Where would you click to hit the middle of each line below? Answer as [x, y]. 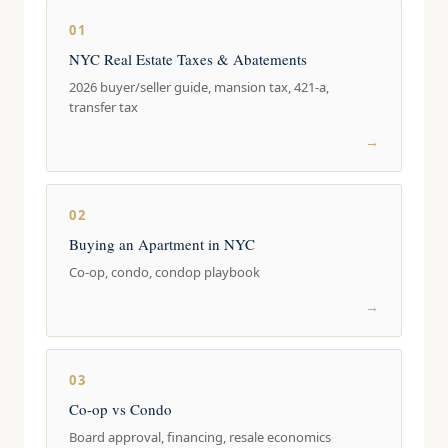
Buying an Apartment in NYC [162, 244]
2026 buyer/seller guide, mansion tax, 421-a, [199, 87]
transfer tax [104, 107]
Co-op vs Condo [121, 409]
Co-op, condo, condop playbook [165, 272]
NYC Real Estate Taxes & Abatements [188, 59]
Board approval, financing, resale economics [200, 437]
